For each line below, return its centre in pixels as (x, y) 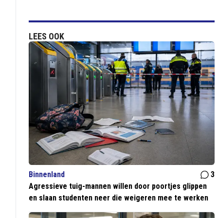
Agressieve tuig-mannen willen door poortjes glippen (118, 186)
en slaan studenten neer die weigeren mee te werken (119, 198)
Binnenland (47, 175)
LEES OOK (47, 36)
